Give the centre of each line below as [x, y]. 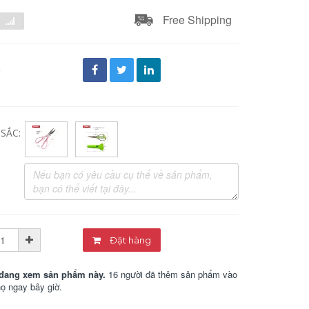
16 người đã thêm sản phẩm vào [172, 274]
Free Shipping [197, 20]
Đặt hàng [140, 240]
